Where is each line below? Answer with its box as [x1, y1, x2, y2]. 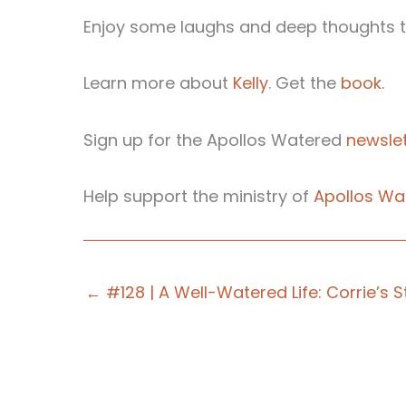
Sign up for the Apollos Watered [83, 128, 346, 151]
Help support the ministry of [83, 185, 314, 208]
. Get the [268, 72, 341, 94]
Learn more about [83, 72, 233, 94]
